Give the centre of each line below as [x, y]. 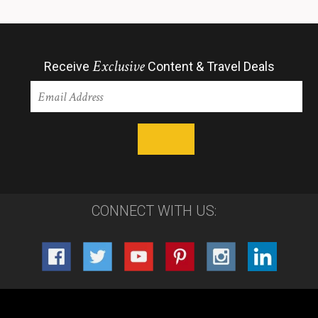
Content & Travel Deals [209, 66]
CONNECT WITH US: [154, 211]
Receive [68, 66]
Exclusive [118, 66]
